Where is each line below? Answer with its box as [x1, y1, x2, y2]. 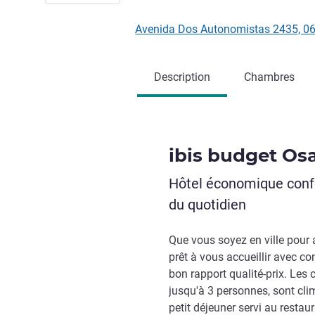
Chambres [244, 70, 295, 84]
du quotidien [169, 196, 246, 213]
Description [154, 70, 210, 84]
